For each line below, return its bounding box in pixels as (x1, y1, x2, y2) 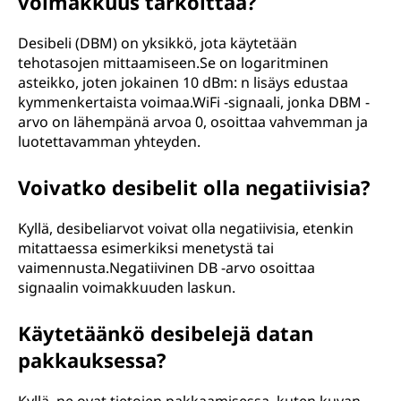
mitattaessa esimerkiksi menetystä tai (18, 238, 274, 258)
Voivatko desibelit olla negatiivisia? (18, 174, 371, 200)
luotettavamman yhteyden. (18, 132, 200, 151)
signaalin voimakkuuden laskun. (18, 277, 235, 297)
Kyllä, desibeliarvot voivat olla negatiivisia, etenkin (18, 218, 354, 238)
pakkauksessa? (18, 346, 166, 373)
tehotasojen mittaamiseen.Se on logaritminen (18, 53, 328, 73)
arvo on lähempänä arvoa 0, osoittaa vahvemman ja (18, 112, 368, 132)
